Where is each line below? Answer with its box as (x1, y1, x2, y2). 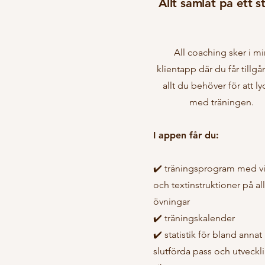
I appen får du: (153, 130, 219, 141)
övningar (153, 196, 190, 207)
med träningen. (189, 96, 254, 108)
